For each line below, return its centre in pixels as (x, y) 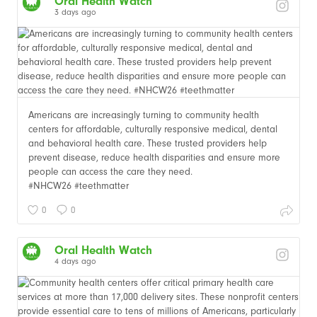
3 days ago (75, 12)
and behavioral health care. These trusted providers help (148, 143)
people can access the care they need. (110, 171)
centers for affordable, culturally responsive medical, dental (153, 129)
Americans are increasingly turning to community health (144, 115)
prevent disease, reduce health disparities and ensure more (154, 157)
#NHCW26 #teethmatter (79, 185)
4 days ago (75, 261)
